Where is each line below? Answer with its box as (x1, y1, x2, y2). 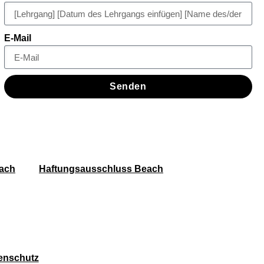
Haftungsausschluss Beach (39, 164, 163, 174)
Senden (110, 81, 147, 92)
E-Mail (4, 33, 31, 44)
